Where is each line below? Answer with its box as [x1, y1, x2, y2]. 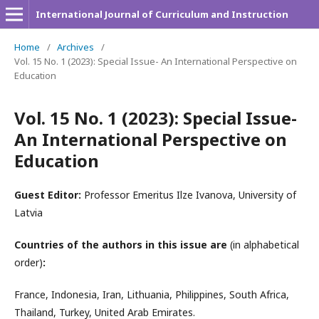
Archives [57, 41, 94, 53]
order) [14, 256, 43, 269]
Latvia [14, 206, 43, 219]
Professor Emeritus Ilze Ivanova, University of [84, 188, 296, 202]
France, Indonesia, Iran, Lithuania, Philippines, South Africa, [14, 288, 289, 301]
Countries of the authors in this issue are [14, 238, 230, 251]
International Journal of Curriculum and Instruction [36, 8, 288, 21]
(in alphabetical [230, 238, 299, 251]
